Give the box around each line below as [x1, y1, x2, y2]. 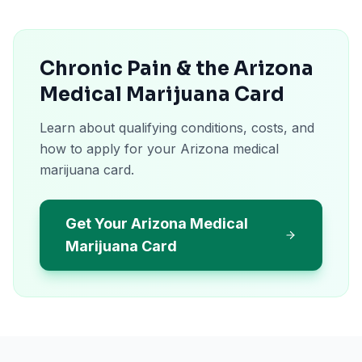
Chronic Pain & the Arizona [40, 57, 314, 81]
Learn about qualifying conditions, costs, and [40, 120, 314, 136]
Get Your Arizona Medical [65, 215, 248, 232]
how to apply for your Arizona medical [40, 141, 279, 157]
